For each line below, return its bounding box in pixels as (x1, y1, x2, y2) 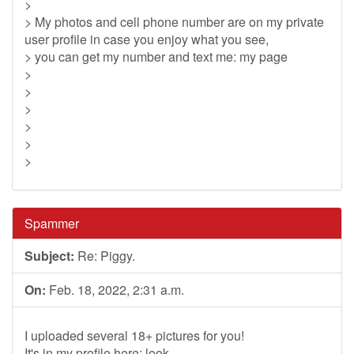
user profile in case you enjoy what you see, (24, 30, 269, 48)
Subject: (24, 247, 74, 265)
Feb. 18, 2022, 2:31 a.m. (46, 281, 184, 299)
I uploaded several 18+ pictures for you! (24, 326, 244, 345)
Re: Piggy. (74, 247, 135, 265)
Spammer (24, 214, 79, 232)
